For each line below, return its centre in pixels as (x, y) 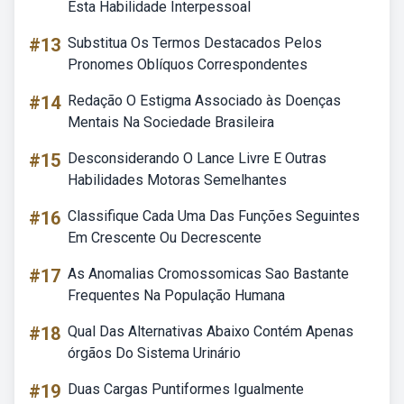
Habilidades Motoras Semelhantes (177, 180)
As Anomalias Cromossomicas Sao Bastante (208, 274)
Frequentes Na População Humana (176, 295)
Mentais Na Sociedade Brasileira (171, 122)
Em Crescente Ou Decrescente (165, 238)
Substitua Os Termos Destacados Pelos (195, 43)
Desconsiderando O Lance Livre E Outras (197, 158)
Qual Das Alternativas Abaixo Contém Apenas (211, 331)
